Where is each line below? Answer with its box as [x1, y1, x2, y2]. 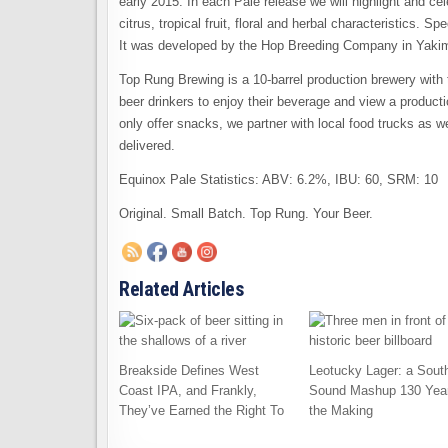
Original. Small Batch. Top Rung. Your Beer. [119, 206, 373, 221]
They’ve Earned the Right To [119, 403, 284, 418]
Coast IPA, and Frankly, [119, 383, 257, 398]
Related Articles [119, 277, 243, 301]
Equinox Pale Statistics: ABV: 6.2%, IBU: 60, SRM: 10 [119, 172, 438, 187]
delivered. [119, 138, 175, 153]
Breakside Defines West [119, 363, 259, 378]
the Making [308, 403, 373, 418]
